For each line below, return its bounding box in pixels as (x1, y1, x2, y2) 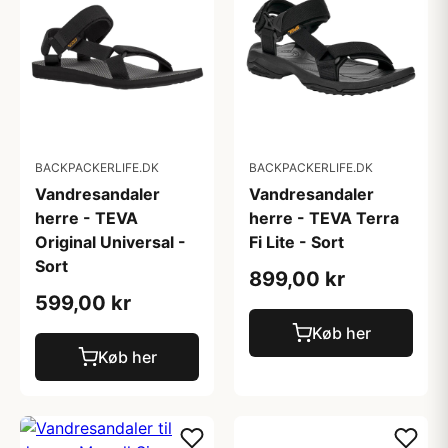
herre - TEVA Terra (249, 208, 399, 228)
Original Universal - (35, 232, 186, 252)
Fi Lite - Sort (249, 232, 344, 252)
